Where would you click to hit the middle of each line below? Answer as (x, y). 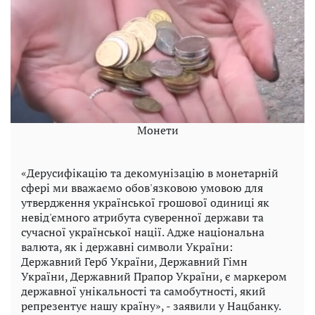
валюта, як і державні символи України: (127, 246)
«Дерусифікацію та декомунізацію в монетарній (150, 173)
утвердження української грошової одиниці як (145, 202)
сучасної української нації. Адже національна (143, 232)
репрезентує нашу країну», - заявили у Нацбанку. (151, 306)
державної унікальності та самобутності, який (143, 291)
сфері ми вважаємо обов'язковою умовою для (142, 187)
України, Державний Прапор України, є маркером (154, 276)
